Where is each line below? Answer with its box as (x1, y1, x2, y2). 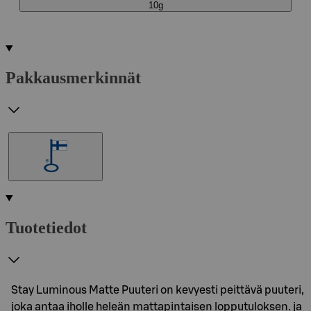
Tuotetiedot (6, 218, 87, 237)
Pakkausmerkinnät (6, 68, 141, 87)
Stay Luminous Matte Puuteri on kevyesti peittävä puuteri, (11, 284, 304, 296)
